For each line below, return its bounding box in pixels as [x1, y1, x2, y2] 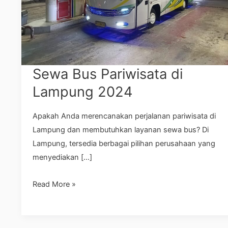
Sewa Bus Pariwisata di [33, 65, 183, 82]
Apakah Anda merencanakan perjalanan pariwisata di [33, 111, 216, 121]
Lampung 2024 [33, 83, 133, 100]
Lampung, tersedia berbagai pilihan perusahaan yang [33, 139, 216, 149]
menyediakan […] [33, 153, 93, 162]
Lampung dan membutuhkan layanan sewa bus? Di [33, 125, 209, 135]
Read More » [33, 179, 76, 189]
